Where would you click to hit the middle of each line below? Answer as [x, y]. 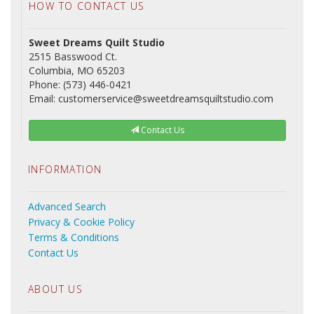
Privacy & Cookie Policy [81, 222]
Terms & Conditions [74, 237]
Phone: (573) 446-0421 [80, 84]
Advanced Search [67, 206]
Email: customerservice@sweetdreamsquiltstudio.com [151, 98]
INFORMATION [65, 169]
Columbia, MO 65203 [77, 70]
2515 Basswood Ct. [73, 56]
